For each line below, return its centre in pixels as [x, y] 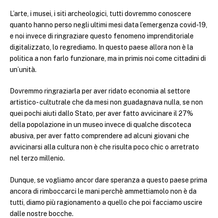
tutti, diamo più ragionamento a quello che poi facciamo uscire [106, 202]
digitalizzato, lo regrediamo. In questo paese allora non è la [101, 47]
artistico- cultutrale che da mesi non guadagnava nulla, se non [106, 102]
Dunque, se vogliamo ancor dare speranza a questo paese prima [109, 180]
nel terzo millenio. [37, 158]
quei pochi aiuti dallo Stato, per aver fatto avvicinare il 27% [101, 114]
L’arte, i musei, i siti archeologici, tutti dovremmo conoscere [100, 13]
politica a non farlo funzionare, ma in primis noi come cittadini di [108, 58]
